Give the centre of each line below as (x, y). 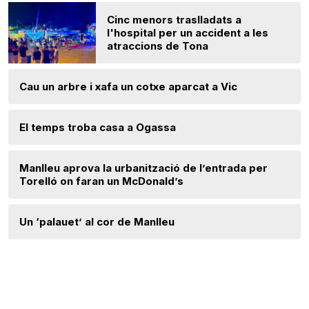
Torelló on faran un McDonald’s (101, 181)
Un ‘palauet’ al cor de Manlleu (97, 221)
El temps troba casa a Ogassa (98, 127)
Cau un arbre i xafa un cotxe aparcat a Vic (128, 86)
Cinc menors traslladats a (175, 19)
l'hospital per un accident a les (188, 32)
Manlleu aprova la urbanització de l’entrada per (143, 168)
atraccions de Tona (158, 46)
